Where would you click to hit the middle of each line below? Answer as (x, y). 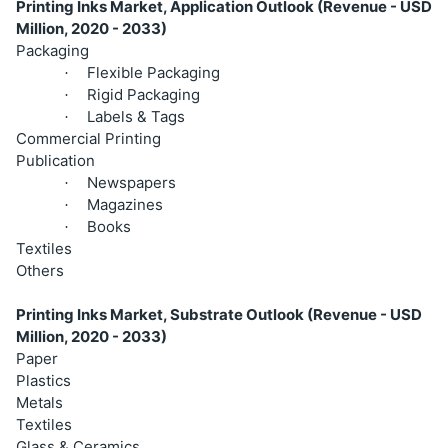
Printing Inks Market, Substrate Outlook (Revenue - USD (219, 314)
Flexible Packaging (153, 72)
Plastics (43, 380)
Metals (39, 402)
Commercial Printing (88, 138)
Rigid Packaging (143, 94)
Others (40, 270)
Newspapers (131, 182)
